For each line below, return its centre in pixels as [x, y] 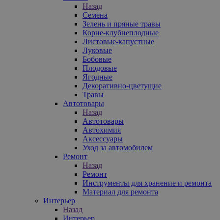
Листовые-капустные [118, 41]
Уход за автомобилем [118, 147]
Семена [95, 15]
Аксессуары [103, 138]
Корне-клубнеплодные [121, 32]
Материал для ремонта [120, 192]
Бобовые [97, 59]
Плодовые [100, 68]
